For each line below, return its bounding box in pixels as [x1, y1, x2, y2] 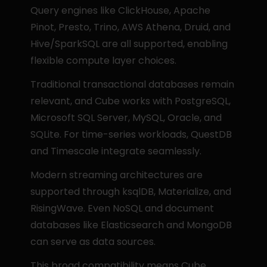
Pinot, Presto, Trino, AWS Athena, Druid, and [30, 20, 231, 34]
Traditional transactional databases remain [30, 77, 235, 91]
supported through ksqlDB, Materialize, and [30, 185, 232, 198]
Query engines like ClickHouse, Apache [30, 4, 211, 17]
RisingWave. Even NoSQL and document [30, 201, 215, 215]
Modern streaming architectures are [30, 168, 203, 182]
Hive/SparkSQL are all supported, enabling [30, 37, 228, 51]
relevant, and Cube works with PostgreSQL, [30, 94, 231, 108]
